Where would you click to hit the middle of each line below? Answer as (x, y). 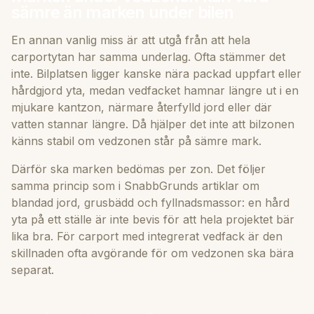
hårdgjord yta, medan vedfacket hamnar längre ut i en (155, 91)
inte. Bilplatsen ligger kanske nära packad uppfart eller (156, 74)
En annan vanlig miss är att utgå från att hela (131, 40)
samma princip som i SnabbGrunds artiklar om (135, 186)
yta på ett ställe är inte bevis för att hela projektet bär (153, 220)
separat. (33, 270)
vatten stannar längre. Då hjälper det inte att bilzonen (153, 124)
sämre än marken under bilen (123, 13)
